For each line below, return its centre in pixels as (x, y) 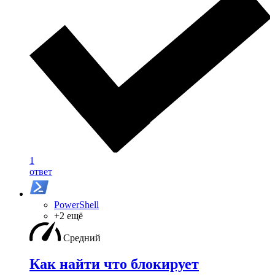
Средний (82, 238)
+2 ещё (68, 216)
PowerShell (76, 205)
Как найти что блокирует (114, 264)
